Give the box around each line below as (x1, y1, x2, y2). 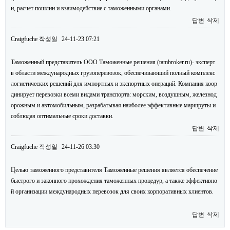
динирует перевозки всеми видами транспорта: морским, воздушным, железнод (11, 91, 217, 98)
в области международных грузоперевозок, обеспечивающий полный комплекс (11, 69, 215, 76)
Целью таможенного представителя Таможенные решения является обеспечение (11, 166, 218, 174)
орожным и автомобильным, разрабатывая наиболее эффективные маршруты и (11, 102, 216, 109)
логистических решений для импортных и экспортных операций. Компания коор (11, 80, 217, 87)
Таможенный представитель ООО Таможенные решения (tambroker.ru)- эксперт (11, 59, 215, 66)
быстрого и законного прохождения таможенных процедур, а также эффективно (11, 177, 217, 184)
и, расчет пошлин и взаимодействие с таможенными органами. (11, 5, 171, 12)
